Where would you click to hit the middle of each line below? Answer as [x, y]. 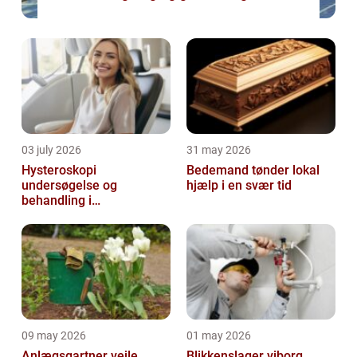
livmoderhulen [63, 216]
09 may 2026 [54, 336]
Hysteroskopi [59, 171]
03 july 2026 [51, 150]
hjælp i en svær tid [239, 186]
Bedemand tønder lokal [239, 171]
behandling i [57, 201]
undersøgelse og [69, 186]
